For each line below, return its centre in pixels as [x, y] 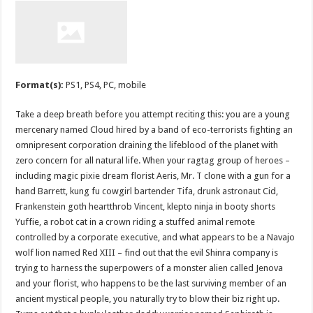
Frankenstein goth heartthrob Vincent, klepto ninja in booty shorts [146, 206]
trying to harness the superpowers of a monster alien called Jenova [150, 268]
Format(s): [41, 85]
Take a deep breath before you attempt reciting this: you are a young [153, 114]
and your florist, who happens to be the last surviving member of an [151, 283]
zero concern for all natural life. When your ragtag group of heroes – [153, 160]
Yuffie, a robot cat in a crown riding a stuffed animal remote [136, 221]
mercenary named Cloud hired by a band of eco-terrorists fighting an [154, 129]
